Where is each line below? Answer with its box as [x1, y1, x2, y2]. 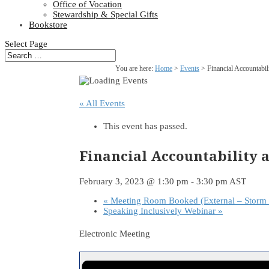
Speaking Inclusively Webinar [103, 206, 218, 216]
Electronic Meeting [79, 229, 150, 239]
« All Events [79, 98, 125, 108]
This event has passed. [103, 121, 187, 131]
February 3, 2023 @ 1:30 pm [79, 177, 189, 187]
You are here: [115, 64, 155, 73]
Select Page [5, 39, 47, 49]
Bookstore [29, 20, 67, 29]
